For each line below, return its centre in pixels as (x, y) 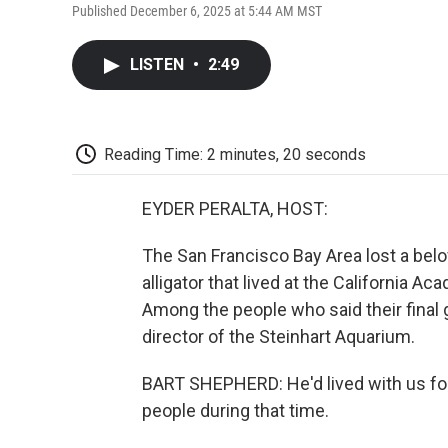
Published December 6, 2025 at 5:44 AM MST (197, 10)
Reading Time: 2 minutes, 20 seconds (235, 154)
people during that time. (235, 411)
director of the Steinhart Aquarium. (278, 337)
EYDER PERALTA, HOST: (235, 209)
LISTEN (159, 64)
